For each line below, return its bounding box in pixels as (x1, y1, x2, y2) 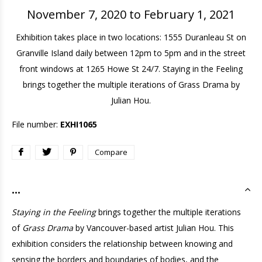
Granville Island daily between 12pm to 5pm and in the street (16, 47, 246, 58)
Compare (95, 147, 127, 157)
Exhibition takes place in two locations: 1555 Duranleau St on (16, 32, 246, 43)
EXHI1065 (60, 119, 97, 130)
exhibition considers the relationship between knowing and (12, 238, 233, 249)
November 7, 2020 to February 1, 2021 (27, 6, 235, 22)
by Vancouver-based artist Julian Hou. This (73, 222, 234, 233)
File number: (12, 119, 60, 130)
